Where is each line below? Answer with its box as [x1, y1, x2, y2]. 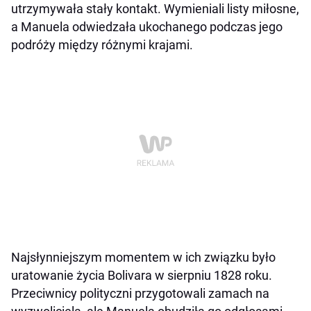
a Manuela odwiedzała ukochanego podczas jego [11, 19, 283, 34]
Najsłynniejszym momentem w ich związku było [11, 249, 276, 264]
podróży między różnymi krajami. [11, 37, 193, 52]
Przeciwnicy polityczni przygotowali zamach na [11, 285, 269, 301]
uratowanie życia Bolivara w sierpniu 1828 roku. [11, 267, 272, 283]
